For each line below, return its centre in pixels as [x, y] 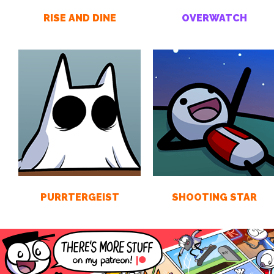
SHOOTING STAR [214, 197]
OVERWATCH [214, 18]
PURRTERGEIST [80, 197]
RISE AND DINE [80, 18]
